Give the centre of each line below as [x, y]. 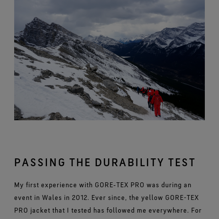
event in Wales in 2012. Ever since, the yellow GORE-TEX [106, 197]
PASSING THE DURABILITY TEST [105, 162]
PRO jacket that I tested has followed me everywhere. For [108, 210]
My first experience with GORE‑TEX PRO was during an [103, 184]
